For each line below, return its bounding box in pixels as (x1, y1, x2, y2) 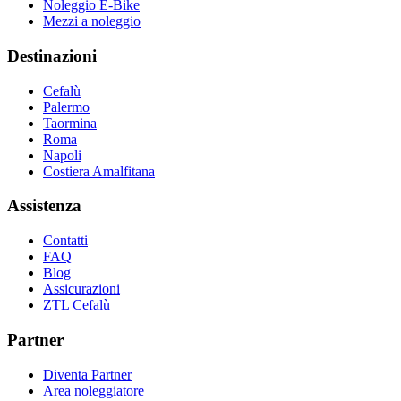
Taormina (43, 115, 97, 131)
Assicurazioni (43, 281, 120, 297)
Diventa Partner (43, 366, 132, 382)
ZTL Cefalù (43, 297, 110, 313)
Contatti (43, 233, 88, 249)
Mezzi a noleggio (43, 13, 141, 30)
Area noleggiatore (43, 382, 144, 398)
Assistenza (7, 196, 81, 216)
